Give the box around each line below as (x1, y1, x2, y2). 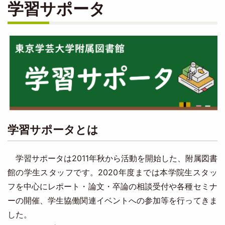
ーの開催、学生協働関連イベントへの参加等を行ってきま (7, 195, 217, 205)
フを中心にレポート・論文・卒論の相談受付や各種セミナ (7, 181, 217, 191)
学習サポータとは (7, 123, 98, 136)
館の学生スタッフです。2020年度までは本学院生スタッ (7, 167, 217, 177)
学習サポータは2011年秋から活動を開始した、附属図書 (7, 153, 217, 163)
